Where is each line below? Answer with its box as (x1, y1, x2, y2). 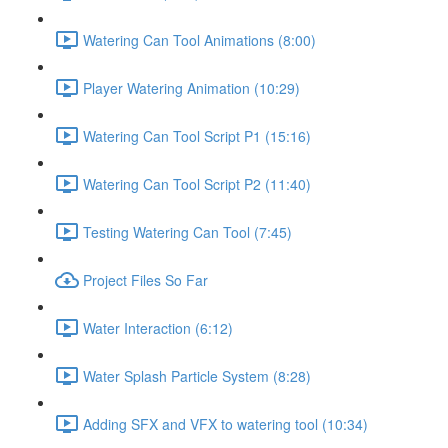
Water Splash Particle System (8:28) (83, 365, 311, 386)
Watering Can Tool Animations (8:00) (83, 29, 316, 50)
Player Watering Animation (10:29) (83, 77, 300, 98)
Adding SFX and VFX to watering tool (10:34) (83, 413, 368, 434)
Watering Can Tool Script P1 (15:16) (83, 125, 311, 146)
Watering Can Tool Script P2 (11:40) (83, 173, 311, 194)
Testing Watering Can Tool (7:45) (83, 221, 292, 242)
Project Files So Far (83, 269, 208, 290)
